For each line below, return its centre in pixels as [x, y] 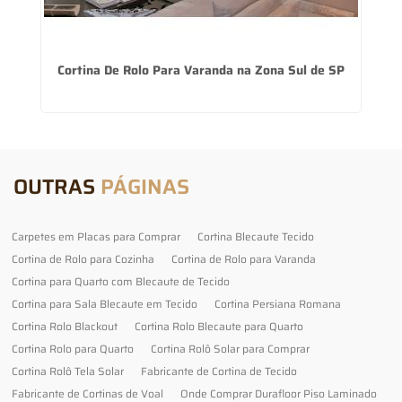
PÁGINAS [145, 186]
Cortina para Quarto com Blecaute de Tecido [121, 281]
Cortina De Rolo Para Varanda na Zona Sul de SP [201, 70]
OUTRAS [57, 186]
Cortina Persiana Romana [278, 303]
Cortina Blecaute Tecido [256, 236]
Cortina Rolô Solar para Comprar [230, 348]
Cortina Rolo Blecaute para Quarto [219, 326]
